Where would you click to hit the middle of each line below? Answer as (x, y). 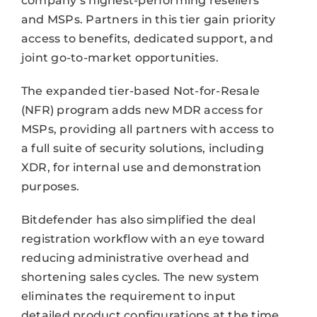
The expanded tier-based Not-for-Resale (140, 91)
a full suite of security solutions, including (142, 148)
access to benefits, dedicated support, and (147, 38)
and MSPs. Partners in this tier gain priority (148, 19)
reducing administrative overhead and (135, 258)
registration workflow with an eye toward (143, 238)
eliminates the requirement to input (128, 296)
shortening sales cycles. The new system (140, 277)
